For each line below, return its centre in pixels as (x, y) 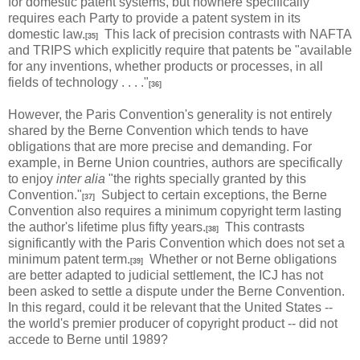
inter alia (81, 178)
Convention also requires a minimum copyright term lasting (175, 211)
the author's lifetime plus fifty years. (107, 227)
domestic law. (47, 34)
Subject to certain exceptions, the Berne (211, 194)
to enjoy (32, 178)
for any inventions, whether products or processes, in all (166, 66)
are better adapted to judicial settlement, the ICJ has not (166, 275)
